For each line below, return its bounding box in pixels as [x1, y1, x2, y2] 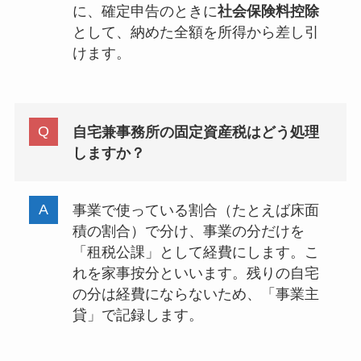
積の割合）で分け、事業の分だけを [72, 222, 305, 239]
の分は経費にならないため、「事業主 [72, 285, 319, 302]
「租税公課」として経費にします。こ [72, 243, 319, 260]
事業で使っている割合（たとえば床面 [72, 201, 319, 218]
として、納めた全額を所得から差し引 [72, 24, 319, 41]
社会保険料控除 [217, 3, 319, 20]
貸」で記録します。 [72, 306, 203, 323]
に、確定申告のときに [72, 3, 218, 20]
